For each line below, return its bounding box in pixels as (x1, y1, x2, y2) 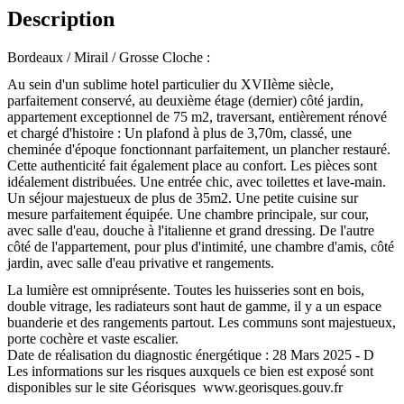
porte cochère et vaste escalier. (7, 330, 179, 346)
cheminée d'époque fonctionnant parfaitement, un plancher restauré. (7, 141, 390, 157)
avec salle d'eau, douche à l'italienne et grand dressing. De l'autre (7, 222, 374, 238)
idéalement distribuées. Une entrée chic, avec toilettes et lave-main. (7, 173, 386, 189)
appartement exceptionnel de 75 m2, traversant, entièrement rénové (7, 108, 387, 124)
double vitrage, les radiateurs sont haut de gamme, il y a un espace (7, 298, 381, 314)
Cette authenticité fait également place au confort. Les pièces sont (7, 157, 377, 173)
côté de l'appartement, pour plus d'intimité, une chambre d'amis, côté (7, 238, 394, 254)
